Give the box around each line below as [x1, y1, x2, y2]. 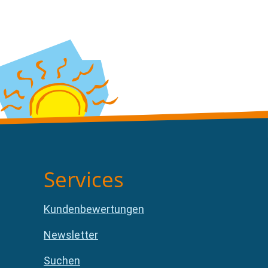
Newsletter [44, 229, 98, 242]
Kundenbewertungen [44, 203, 144, 216]
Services [44, 165, 124, 194]
